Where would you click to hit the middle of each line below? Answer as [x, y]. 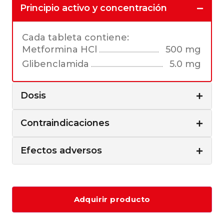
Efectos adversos [61, 151]
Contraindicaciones [65, 123]
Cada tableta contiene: [75, 38]
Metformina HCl [59, 50]
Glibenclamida [55, 64]
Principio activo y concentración [93, 8]
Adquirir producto [112, 199]
